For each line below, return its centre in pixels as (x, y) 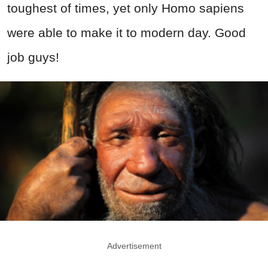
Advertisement (134, 246)
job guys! (33, 57)
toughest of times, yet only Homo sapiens (126, 8)
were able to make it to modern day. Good (127, 33)
